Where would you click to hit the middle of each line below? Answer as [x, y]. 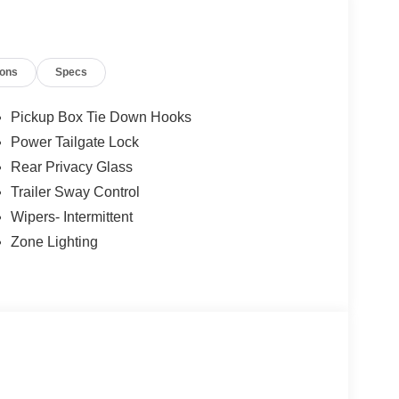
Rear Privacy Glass [71, 167]
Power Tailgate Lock [74, 142]
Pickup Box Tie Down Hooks [101, 117]
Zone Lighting [54, 241]
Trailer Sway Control [75, 191]
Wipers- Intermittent [71, 216]
